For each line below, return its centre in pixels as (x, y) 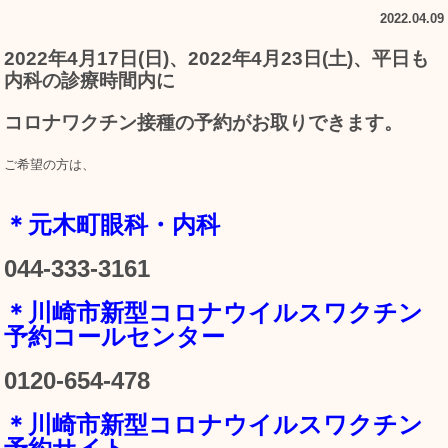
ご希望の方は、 (50, 165)
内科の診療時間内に (90, 81)
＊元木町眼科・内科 (112, 225)
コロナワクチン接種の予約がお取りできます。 (204, 123)
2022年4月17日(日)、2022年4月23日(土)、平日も (217, 59)
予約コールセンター (115, 337)
